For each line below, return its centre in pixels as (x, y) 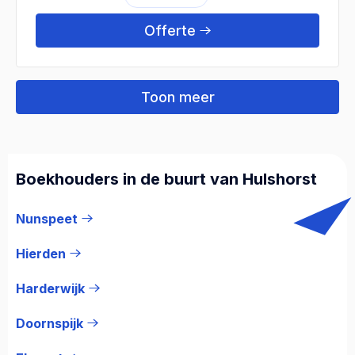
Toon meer (177, 97)
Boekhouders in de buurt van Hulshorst (166, 179)
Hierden (41, 253)
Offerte (170, 30)
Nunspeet (47, 218)
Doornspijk (50, 323)
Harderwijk (50, 288)
